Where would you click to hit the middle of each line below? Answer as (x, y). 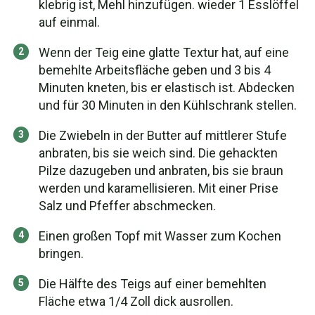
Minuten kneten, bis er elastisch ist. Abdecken (167, 88)
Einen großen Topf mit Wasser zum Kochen (160, 236)
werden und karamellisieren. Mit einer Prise (159, 188)
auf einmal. (69, 22)
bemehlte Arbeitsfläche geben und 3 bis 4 (155, 70)
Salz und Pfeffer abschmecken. (127, 206)
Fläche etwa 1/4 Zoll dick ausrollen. (136, 301)
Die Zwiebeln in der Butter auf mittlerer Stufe (163, 135)
